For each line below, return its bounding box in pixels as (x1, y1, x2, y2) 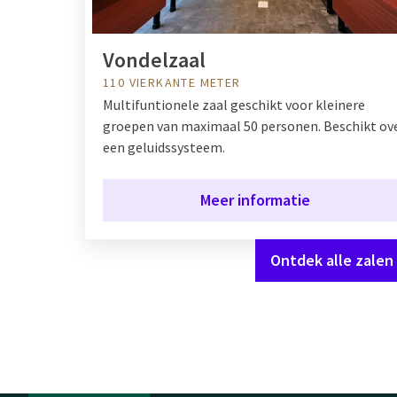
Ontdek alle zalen (270, 249, 393, 270)
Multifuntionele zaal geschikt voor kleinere (103, 95, 365, 113)
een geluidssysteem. (103, 137, 225, 156)
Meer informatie (200, 189, 310, 210)
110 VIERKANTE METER (103, 74, 241, 90)
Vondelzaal (103, 45, 206, 74)
